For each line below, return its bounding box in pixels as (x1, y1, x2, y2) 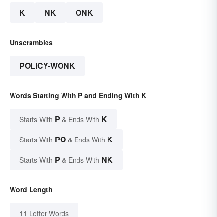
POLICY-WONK (19, 60, 75, 72)
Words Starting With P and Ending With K (10, 91, 146, 101)
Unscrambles (10, 37, 53, 47)
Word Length (10, 185, 53, 195)
